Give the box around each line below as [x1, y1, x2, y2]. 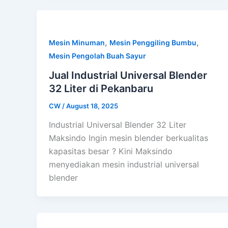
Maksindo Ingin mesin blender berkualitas [49, 133, 208, 144]
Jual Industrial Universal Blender [49, 69, 207, 81]
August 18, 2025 [66, 101, 118, 110]
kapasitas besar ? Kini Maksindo [49, 146, 173, 157]
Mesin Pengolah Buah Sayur [49, 51, 146, 60]
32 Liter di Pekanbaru [49, 82, 153, 95]
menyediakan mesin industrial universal [49, 159, 199, 170]
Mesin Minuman [49, 38, 105, 47]
